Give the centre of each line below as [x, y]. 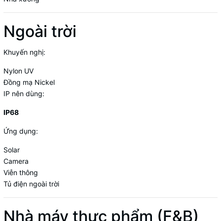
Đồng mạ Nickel [29, 82]
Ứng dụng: [21, 131]
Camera [16, 161]
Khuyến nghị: [24, 52]
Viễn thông [21, 172]
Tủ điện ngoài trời [31, 184]
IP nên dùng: [24, 93]
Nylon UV [18, 71]
